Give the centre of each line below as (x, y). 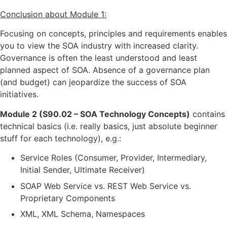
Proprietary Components (68, 198)
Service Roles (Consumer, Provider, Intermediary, (113, 158)
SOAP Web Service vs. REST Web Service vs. (106, 186)
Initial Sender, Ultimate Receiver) (83, 170)
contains (207, 114)
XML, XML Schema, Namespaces (83, 214)
